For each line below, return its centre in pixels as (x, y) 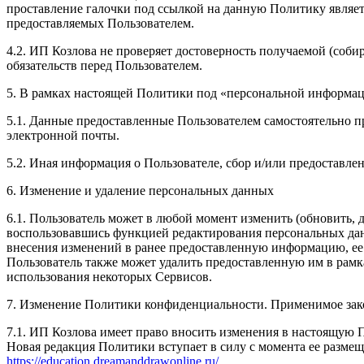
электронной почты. (63, 135)
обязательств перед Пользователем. (104, 65)
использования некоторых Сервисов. (109, 276)
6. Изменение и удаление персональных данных (140, 190)
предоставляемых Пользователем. (100, 23)
